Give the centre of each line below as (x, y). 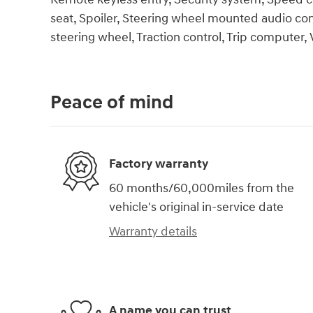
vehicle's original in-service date (196, 208)
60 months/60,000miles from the (202, 189)
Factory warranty (159, 163)
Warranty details (153, 232)
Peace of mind (112, 103)
